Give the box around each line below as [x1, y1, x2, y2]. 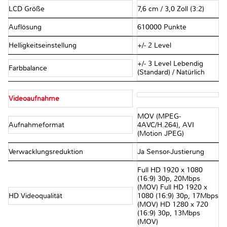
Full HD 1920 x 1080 [137, 166, 203, 175]
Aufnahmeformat [9, 121, 66, 130]
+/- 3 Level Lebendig [137, 59, 203, 68]
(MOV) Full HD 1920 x [137, 183, 207, 192]
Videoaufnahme [9, 94, 59, 103]
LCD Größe [9, 5, 47, 14]
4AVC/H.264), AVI [137, 121, 194, 130]
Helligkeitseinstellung [9, 41, 79, 50]
